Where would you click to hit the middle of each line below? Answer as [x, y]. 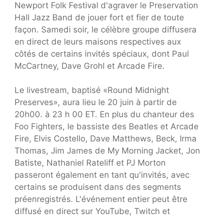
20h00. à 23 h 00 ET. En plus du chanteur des [104, 115]
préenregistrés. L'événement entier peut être [101, 199]
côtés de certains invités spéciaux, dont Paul [102, 54]
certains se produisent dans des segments [98, 187]
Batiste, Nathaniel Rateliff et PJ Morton [90, 163]
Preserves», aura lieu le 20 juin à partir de [96, 102]
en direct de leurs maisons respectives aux [98, 41]
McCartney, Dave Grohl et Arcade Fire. [90, 66]
